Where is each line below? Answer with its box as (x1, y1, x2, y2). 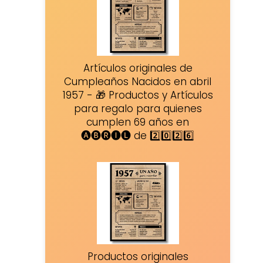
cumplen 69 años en (86, 114, 190, 129)
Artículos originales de (83, 60, 193, 75)
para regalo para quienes (73, 101, 202, 116)
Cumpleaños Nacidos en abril (64, 74, 212, 89)
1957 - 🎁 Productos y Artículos (62, 87, 213, 102)
